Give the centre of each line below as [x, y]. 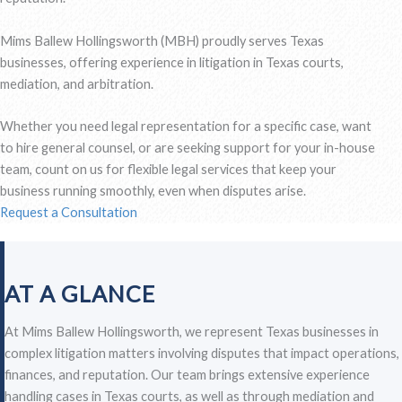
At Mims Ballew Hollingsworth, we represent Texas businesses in [192, 332]
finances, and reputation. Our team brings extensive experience [187, 375]
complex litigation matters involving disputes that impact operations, [202, 354]
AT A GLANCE [80, 294]
